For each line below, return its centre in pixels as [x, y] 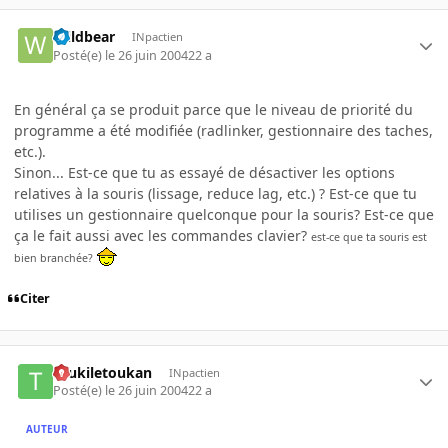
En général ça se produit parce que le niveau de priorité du [213, 109]
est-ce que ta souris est [369, 236]
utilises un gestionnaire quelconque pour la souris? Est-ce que [224, 214]
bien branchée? [53, 257]
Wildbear [84, 37]
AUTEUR [47, 428]
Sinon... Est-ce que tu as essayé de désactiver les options [204, 172]
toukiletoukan [103, 372]
